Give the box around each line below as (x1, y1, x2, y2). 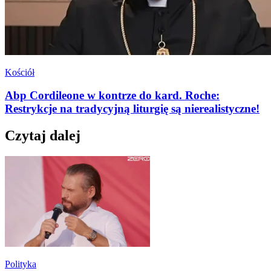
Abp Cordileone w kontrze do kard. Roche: (5, 89, 220, 102)
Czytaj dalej (5, 128, 80, 144)
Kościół (5, 67, 34, 77)
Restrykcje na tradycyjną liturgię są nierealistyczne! (5, 102, 260, 116)
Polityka (5, 259, 36, 270)
